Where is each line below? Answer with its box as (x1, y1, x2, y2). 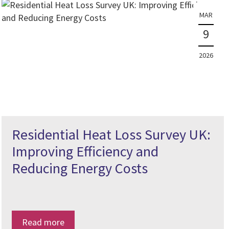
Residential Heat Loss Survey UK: (12, 125, 211, 144)
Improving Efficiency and (12, 142, 159, 161)
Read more (22, 216, 65, 228)
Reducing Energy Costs (12, 159, 148, 177)
